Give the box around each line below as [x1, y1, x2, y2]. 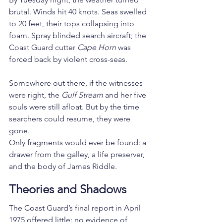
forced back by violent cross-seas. [9, 55, 127, 64]
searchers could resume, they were [9, 114, 132, 124]
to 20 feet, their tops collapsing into [9, 19, 136, 29]
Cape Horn [77, 43, 116, 53]
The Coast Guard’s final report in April [9, 203, 143, 213]
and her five [103, 90, 148, 100]
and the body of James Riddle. [9, 162, 117, 171]
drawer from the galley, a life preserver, [9, 150, 147, 160]
